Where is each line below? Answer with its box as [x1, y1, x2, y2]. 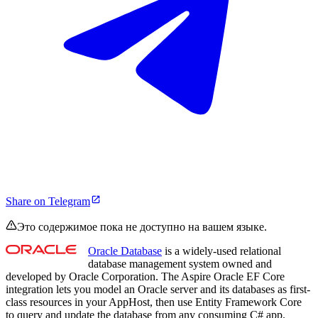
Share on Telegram [6, 195, 90, 208]
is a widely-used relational [162, 245, 281, 258]
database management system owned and [88, 258, 272, 270]
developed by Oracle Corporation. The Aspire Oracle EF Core [6, 270, 285, 283]
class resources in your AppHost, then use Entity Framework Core [6, 296, 302, 309]
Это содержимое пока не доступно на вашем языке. [17, 221, 267, 234]
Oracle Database [88, 245, 162, 258]
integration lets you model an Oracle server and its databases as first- [6, 283, 310, 296]
